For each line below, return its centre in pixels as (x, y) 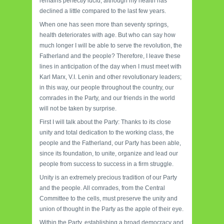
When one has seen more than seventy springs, (104, 25)
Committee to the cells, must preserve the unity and (108, 199)
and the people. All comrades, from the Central (102, 188)
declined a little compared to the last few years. (103, 11)
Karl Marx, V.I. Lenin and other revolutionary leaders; (110, 77)
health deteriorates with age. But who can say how (107, 35)
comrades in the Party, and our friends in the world (107, 98)
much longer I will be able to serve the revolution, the (111, 46)
